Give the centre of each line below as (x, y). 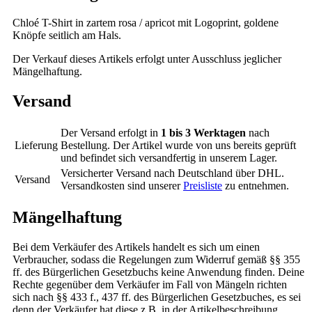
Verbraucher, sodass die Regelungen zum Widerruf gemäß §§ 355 (156, 259)
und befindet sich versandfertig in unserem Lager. (169, 157)
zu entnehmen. (256, 185)
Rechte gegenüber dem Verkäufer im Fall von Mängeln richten (150, 284)
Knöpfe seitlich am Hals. (67, 35)
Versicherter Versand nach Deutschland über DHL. (172, 173)
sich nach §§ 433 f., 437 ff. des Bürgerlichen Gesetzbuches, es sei (157, 297)
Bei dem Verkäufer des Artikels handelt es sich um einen (136, 247)
